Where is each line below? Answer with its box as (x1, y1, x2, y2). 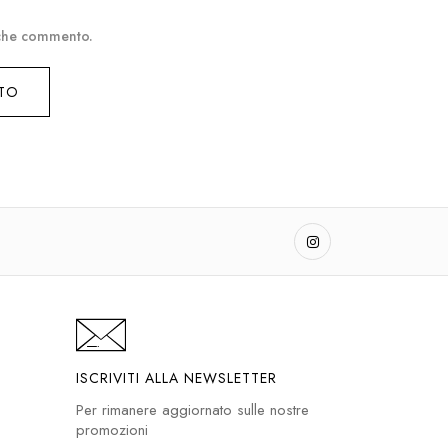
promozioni (76, 419, 148, 441)
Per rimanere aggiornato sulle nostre (76, 399, 309, 421)
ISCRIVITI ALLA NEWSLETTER (76, 368, 277, 388)
